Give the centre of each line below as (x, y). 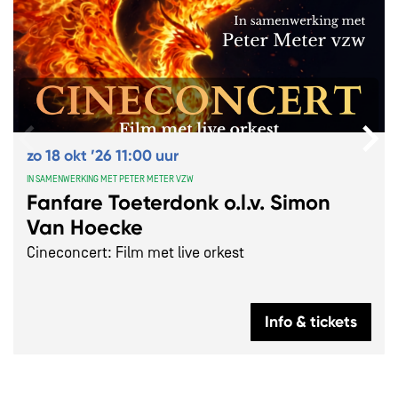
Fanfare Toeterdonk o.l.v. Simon (179, 202)
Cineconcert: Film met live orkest (135, 253)
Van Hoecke (85, 227)
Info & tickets (311, 321)
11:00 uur (147, 155)
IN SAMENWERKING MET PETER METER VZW (110, 179)
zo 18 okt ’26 (71, 155)
